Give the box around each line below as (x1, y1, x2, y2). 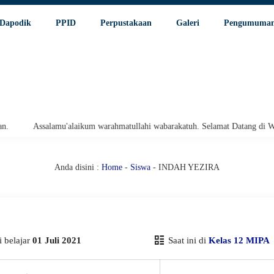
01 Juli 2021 (32, 235, 81, 245)
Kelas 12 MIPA (208, 235, 270, 245)
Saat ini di (165, 235, 209, 245)
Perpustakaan (100, 18, 152, 28)
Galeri (176, 18, 199, 28)
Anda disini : (54, 163, 99, 172)
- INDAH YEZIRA (150, 163, 220, 172)
